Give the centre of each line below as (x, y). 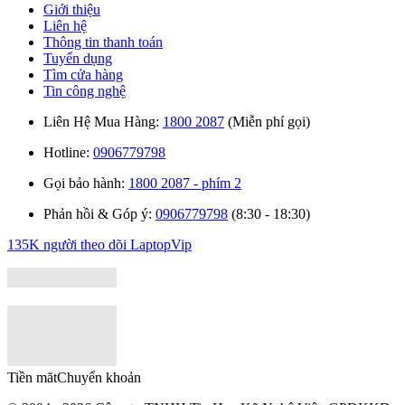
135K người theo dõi (69, 244)
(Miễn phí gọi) (267, 121)
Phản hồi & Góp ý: (99, 213)
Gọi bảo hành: (86, 183)
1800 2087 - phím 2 (185, 183)
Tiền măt (32, 377)
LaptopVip (161, 244)
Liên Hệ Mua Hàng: (103, 121)
